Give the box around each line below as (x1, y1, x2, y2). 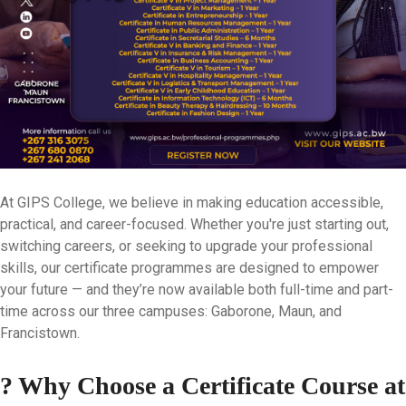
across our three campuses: (28, 303, 211, 321)
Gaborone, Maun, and (211, 303, 342, 321)
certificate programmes (64, 259, 212, 277)
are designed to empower (212, 259, 379, 277)
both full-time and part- (248, 281, 393, 299)
